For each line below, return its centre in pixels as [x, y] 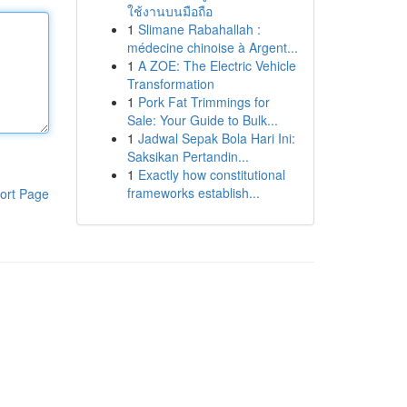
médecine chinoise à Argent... [212, 47]
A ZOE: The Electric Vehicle [217, 65]
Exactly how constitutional [211, 174]
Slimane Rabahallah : [199, 29]
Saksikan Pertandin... [188, 156]
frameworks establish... [193, 193]
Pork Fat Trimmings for [203, 102]
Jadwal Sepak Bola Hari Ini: [216, 138]
